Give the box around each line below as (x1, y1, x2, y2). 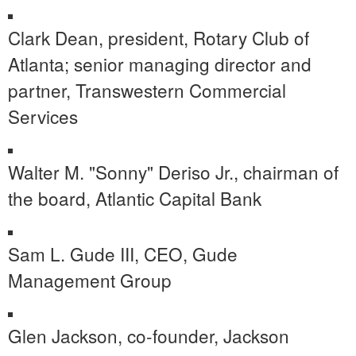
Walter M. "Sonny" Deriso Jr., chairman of (8, 158, 339, 184)
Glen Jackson (8, 322, 118, 348)
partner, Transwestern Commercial (8, 76, 286, 103)
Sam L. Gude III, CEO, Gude (8, 240, 238, 266)
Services (8, 103, 78, 129)
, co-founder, (118, 322, 223, 348)
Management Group (8, 266, 172, 292)
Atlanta (8, 50, 64, 76)
